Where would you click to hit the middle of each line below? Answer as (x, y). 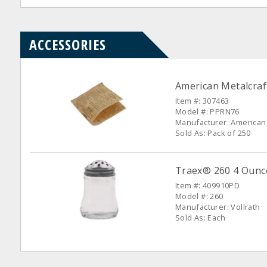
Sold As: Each (200, 218)
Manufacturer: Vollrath (218, 207)
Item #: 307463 (202, 101)
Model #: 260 (199, 196)
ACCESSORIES (67, 44)
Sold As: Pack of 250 (213, 133)
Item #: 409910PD (207, 185)
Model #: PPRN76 (207, 111)
